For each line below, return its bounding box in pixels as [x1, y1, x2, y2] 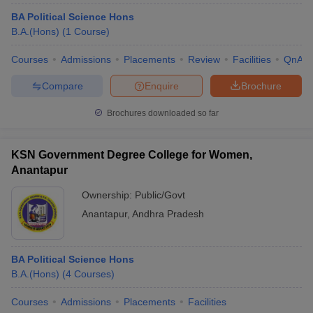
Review [188, 54, 220, 65]
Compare [41, 80, 83, 92]
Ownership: [82, 189, 135, 201]
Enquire [145, 80, 179, 92]
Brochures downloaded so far [105, 108, 219, 118]
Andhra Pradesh [132, 208, 204, 219]
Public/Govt [135, 189, 185, 201]
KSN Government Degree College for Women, [11, 149, 252, 161]
